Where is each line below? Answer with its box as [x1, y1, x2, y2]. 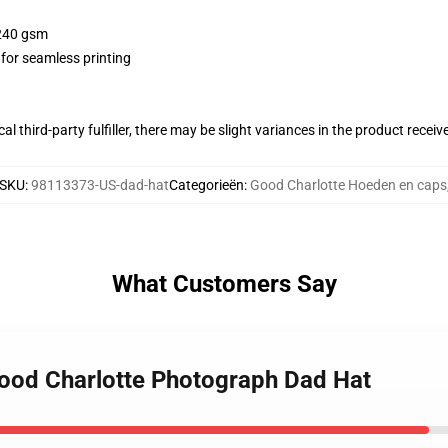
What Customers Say [111, 270, 337, 298]
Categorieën [168, 177, 244, 193]
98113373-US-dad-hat [30, 177, 169, 193]
